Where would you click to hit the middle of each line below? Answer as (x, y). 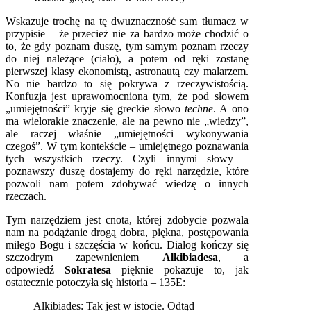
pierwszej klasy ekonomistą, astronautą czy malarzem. (127, 71)
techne (199, 108)
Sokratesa (93, 269)
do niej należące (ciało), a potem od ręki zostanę (127, 58)
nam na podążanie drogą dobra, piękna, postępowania (127, 232)
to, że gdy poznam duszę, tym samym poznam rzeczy (127, 46)
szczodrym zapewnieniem (84, 257)
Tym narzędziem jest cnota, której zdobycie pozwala (127, 219)
